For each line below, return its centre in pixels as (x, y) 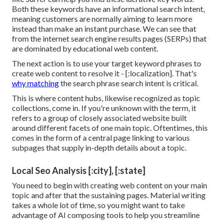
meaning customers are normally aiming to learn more (102, 19)
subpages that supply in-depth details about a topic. (99, 148)
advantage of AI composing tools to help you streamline (106, 215)
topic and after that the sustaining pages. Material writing (109, 195)
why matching (35, 83)
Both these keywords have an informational (86, 9)
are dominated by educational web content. (85, 49)
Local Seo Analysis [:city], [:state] (79, 171)
